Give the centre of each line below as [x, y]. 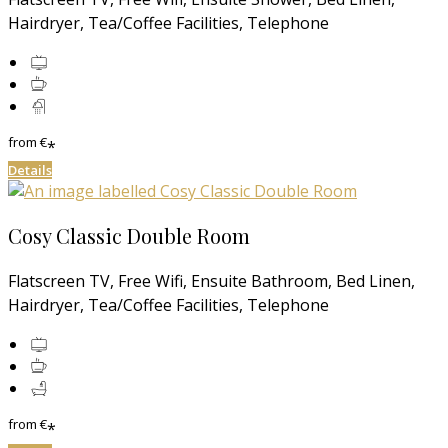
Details [30, 170]
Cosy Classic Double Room [129, 236]
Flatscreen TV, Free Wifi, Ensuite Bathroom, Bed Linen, [211, 281]
